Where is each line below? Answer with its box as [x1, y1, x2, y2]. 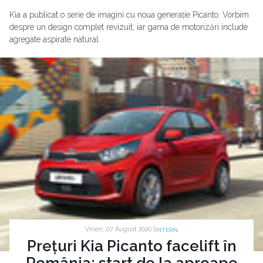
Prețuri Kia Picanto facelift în [26, 237, 237, 255]
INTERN [155, 226, 178, 233]
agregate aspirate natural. [9, 35, 100, 45]
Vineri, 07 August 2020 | [85, 225, 155, 234]
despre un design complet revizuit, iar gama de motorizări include [9, 22, 248, 32]
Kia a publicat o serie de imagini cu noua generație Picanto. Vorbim [9, 10, 249, 20]
